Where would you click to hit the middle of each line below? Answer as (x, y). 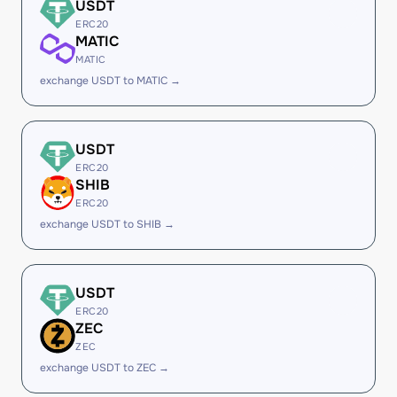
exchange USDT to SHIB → (107, 224)
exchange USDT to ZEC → (105, 368)
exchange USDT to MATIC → (110, 81)
